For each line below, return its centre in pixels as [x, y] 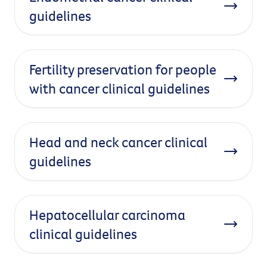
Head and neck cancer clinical [118, 142]
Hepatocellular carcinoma [107, 215]
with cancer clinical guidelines [119, 88]
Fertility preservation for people [123, 69]
